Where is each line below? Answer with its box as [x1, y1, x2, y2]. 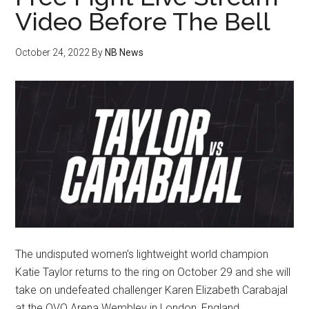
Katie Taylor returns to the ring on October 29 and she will [15, 265, 291, 279]
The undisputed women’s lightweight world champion [15, 247, 269, 261]
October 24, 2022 [15, 47, 90, 58]
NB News [105, 47, 144, 58]
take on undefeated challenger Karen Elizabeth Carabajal [15, 283, 288, 297]
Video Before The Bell [15, 7, 271, 36]
